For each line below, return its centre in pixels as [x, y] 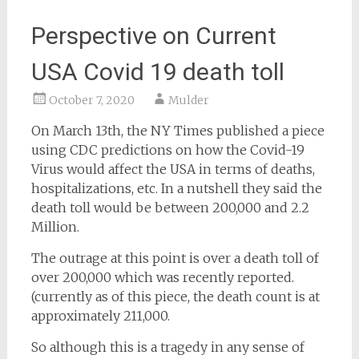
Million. [55, 227]
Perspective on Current [153, 36]
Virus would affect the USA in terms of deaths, [173, 169]
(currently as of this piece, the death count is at [175, 297]
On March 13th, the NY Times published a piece [177, 131]
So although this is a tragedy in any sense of [167, 347]
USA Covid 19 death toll [157, 72]
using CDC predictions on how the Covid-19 [167, 150]
